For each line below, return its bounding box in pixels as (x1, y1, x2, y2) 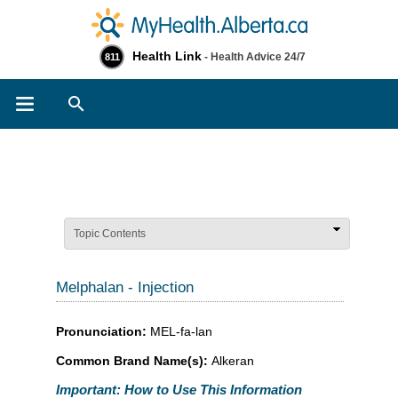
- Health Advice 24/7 (202, 51, 306, 63)
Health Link (132, 49, 202, 63)
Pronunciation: (56, 323, 150, 338)
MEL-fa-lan (150, 323, 212, 338)
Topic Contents (74, 227, 146, 240)
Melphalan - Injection (56, 279, 194, 296)
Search (108, 93, 147, 107)
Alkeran (211, 353, 254, 368)
